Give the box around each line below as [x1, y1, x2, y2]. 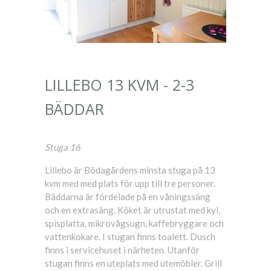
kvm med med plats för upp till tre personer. [45, 177, 215, 189]
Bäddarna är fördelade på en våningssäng [45, 191, 211, 202]
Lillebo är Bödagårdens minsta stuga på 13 [45, 164, 215, 175]
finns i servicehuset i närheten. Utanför [45, 244, 200, 255]
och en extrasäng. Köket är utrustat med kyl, [45, 204, 220, 215]
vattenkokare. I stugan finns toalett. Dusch [45, 230, 215, 242]
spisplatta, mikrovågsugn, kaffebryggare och [45, 217, 224, 229]
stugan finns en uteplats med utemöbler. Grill [45, 257, 222, 269]
